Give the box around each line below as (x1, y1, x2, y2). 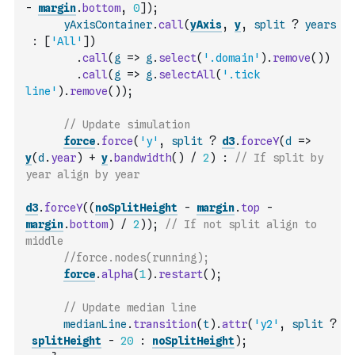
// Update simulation (63, 118, 190, 131)
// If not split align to (165, 218, 317, 231)
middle (25, 235, 63, 247)
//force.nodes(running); (63, 251, 209, 264)
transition (133, 318, 197, 330)
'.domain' (203, 52, 260, 64)
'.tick (222, 68, 260, 81)
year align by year (25, 168, 139, 181)
